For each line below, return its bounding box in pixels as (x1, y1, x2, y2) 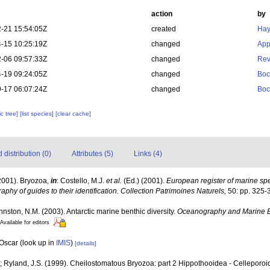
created (151, 25, 176, 33)
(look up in (18, 239, 56, 248)
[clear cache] (55, 110, 92, 117)
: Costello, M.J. (57, 177, 106, 185)
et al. (106, 177, 122, 185)
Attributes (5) (72, 149, 113, 158)
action (151, 10, 172, 18)
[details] (75, 240, 96, 247)
